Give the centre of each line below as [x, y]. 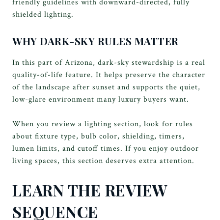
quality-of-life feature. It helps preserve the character [109, 75]
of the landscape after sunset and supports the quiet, [106, 87]
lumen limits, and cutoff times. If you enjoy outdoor [106, 148]
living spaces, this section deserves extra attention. [103, 161]
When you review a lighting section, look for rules [103, 124]
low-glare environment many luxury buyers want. [101, 99]
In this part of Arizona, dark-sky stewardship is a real [109, 62]
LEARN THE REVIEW [90, 190]
